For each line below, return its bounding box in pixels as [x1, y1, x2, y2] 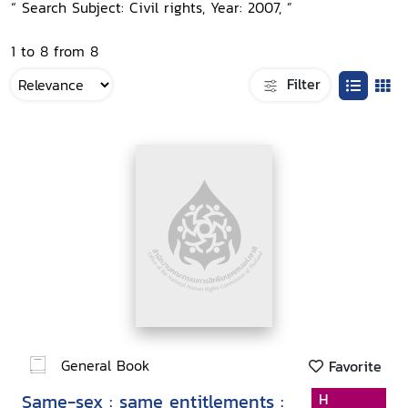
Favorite [323, 355, 382, 378]
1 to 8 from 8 [11, 40, 98, 62]
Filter [281, 72, 321, 95]
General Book [61, 353, 149, 376]
